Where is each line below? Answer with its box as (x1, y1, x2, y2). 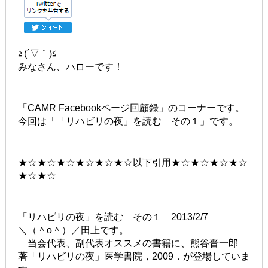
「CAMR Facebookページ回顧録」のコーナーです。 (17, 102, 245, 113)
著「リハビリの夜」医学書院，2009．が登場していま (17, 251, 250, 261)
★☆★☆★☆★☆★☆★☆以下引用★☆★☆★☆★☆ (17, 157, 248, 167)
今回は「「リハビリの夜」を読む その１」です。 (17, 115, 238, 126)
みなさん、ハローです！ (17, 61, 123, 72)
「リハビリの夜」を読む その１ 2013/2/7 (17, 211, 208, 222)
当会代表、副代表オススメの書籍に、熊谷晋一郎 (17, 237, 248, 248)
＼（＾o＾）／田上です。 (17, 224, 129, 235)
